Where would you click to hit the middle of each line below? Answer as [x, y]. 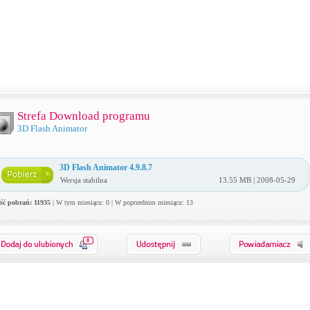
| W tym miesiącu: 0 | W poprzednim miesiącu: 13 [121, 202]
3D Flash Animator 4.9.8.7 [106, 167]
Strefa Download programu [83, 116]
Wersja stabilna [83, 180]
